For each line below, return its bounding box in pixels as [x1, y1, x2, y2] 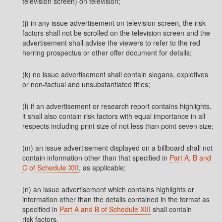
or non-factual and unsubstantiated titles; [22, 79, 150, 89]
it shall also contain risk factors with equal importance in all [22, 111, 205, 121]
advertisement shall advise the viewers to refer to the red [22, 38, 200, 48]
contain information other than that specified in [22, 153, 169, 163]
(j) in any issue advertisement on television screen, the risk [22, 18, 206, 28]
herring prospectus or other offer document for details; [22, 48, 192, 57]
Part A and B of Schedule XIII [59, 204, 151, 214]
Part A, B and [169, 153, 211, 163]
